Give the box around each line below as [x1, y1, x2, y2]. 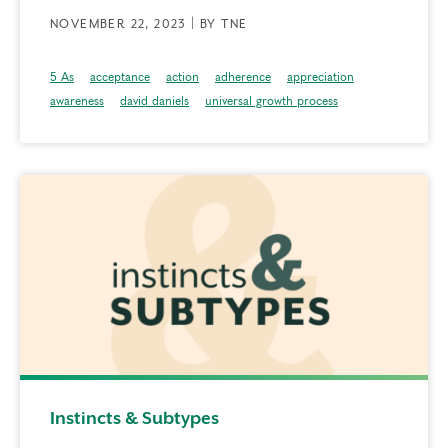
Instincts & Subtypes [50, 407, 219, 428]
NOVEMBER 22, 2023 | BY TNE [50, 17, 248, 32]
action [166, 71, 199, 84]
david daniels [120, 95, 189, 108]
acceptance [90, 71, 150, 84]
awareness [50, 95, 104, 108]
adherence [215, 71, 271, 84]
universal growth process [205, 95, 338, 108]
